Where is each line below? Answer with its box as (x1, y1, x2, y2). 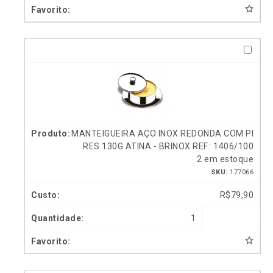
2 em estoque (197, 154, 253, 165)
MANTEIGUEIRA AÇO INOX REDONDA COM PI (71, 129, 253, 139)
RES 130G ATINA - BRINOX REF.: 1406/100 (83, 141, 253, 152)
